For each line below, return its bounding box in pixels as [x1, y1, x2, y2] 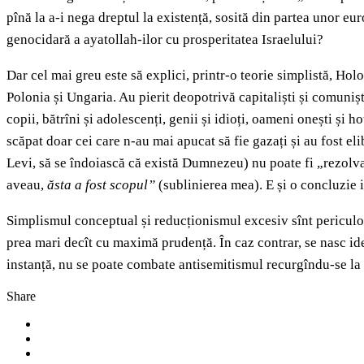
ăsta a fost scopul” [47, 177, 155, 193]
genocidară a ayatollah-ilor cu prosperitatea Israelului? [6, 32, 323, 48]
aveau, [6, 177, 47, 193]
